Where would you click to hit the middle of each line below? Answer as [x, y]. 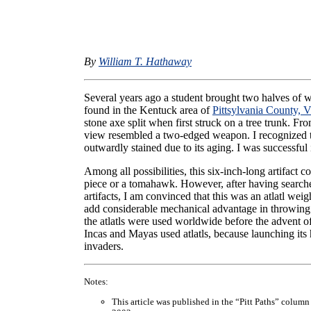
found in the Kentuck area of [148, 110]
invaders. [103, 246]
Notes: [96, 281]
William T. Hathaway [145, 61]
